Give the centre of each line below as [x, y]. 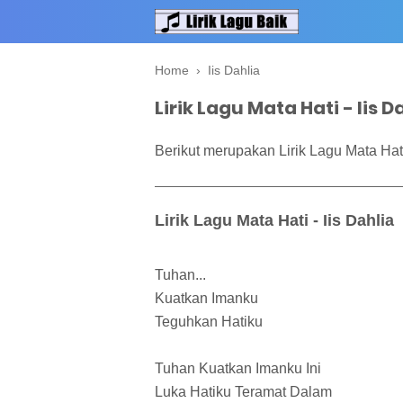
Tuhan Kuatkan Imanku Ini [238, 369]
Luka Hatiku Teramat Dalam [243, 392]
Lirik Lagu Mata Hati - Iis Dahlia [274, 220]
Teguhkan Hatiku [209, 322]
